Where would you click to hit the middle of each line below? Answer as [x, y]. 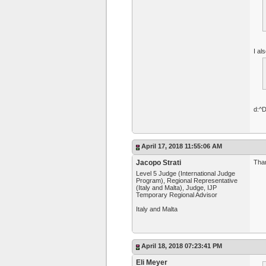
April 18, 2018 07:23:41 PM [182, 246]
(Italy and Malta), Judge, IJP [176, 188]
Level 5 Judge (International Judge [186, 173]
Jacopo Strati [159, 163]
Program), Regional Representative [187, 180]
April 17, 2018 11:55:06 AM [182, 146]
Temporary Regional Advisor [177, 195]
